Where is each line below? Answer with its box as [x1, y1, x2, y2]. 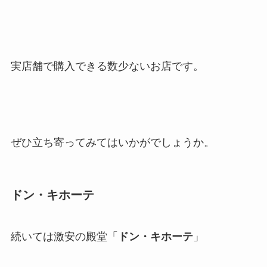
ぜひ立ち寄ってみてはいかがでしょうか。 [10, 136, 215, 149]
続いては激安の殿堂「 [10, 230, 118, 243]
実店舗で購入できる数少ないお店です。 [10, 60, 204, 72]
